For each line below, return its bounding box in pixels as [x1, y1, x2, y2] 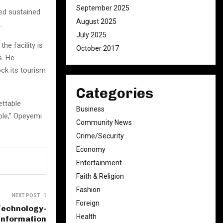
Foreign [76, 199, 100, 207]
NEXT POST [12, 193, 40, 199]
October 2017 [76, 44, 119, 52]
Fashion [76, 186, 101, 194]
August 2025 [76, 17, 116, 25]
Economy [76, 145, 106, 153]
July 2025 [76, 31, 107, 39]
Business [76, 105, 105, 113]
